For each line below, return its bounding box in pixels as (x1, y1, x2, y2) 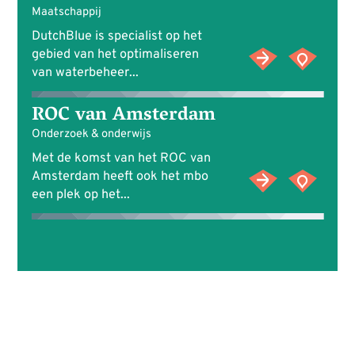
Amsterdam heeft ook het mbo (31, 169, 208, 185)
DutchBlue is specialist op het (31, 29, 202, 45)
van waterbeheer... (31, 65, 139, 82)
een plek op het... (31, 187, 130, 204)
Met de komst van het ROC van (31, 151, 211, 167)
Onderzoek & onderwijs (31, 127, 151, 143)
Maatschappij (31, 5, 101, 21)
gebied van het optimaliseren (31, 47, 199, 63)
